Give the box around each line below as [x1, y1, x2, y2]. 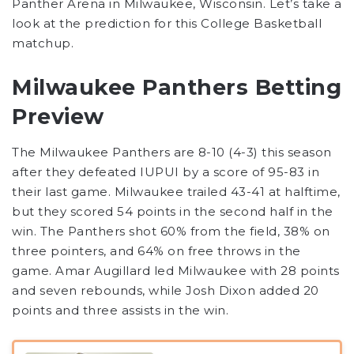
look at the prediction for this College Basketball [12, 16, 322, 32]
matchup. [12, 36, 73, 51]
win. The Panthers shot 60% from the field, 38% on [12, 223, 330, 239]
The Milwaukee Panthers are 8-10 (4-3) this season [12, 144, 332, 160]
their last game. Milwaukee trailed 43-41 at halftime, [12, 183, 341, 199]
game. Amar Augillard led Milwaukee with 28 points [12, 262, 340, 278]
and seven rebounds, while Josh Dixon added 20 [12, 282, 319, 298]
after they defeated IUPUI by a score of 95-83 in [12, 164, 319, 179]
